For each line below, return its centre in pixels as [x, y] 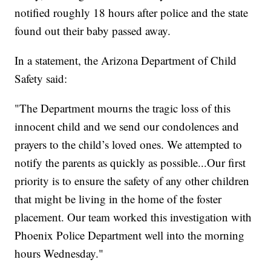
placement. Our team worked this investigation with [133, 217]
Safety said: [41, 79]
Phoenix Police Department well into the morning [130, 235]
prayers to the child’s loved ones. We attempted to [129, 145]
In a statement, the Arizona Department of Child [126, 60]
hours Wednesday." [59, 253]
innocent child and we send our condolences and [127, 126]
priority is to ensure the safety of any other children [132, 181]
